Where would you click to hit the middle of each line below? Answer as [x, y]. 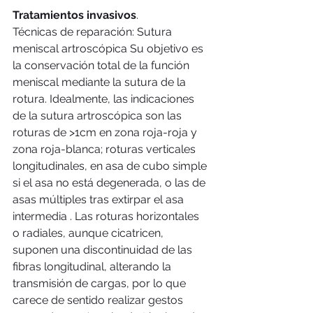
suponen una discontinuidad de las [104, 249]
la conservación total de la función [102, 65]
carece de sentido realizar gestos [99, 300]
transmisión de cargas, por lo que [101, 283]
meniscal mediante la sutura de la [101, 82]
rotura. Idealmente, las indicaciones [105, 99]
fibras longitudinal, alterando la [93, 266]
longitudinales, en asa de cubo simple [111, 166]
